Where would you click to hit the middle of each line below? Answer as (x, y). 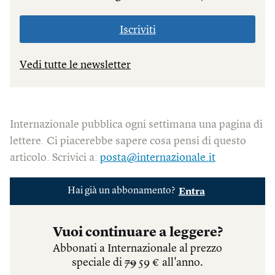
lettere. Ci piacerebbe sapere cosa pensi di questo (128, 141)
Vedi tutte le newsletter (75, 65)
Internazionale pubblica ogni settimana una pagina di (136, 125)
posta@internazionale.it (158, 158)
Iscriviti (137, 30)
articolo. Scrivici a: (55, 158)
